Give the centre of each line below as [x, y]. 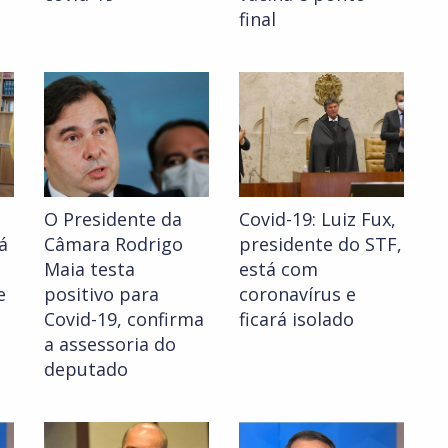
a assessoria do [110, 344]
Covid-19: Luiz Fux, [317, 219]
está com [278, 269]
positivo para [101, 294]
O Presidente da [113, 219]
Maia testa [89, 269]
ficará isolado [296, 319]
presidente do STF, [320, 244]
